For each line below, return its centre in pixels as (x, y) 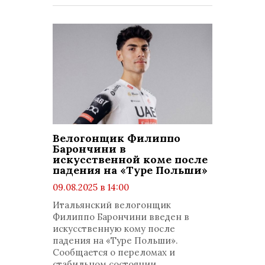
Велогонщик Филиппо (117, 138)
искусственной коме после (130, 159)
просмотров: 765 (100, 199)
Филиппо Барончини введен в (121, 217)
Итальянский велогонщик (112, 205)
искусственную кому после (114, 229)
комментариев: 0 (101, 211)
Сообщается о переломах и (114, 252)
